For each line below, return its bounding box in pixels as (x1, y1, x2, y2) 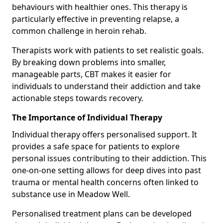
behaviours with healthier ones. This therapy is (12, 1, 188, 12)
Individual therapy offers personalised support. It (12, 128, 197, 140)
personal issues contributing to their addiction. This (12, 152, 207, 164)
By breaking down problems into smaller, (12, 56, 166, 68)
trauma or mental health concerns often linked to (12, 176, 199, 188)
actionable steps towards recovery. (12, 92, 143, 104)
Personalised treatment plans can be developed (12, 208, 192, 219)
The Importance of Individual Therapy (12, 111, 162, 123)
